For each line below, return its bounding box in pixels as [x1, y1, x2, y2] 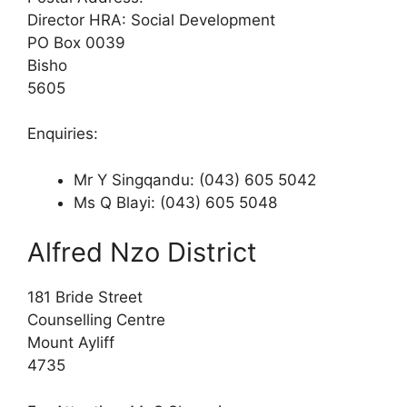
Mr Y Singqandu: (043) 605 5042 [74, 170, 316, 189]
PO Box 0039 [27, 33, 125, 52]
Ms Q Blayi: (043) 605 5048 [74, 193, 277, 212]
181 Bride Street [27, 288, 143, 307]
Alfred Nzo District [27, 236, 257, 269]
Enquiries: [27, 124, 98, 144]
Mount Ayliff [27, 333, 114, 352]
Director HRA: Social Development [27, 10, 275, 29]
